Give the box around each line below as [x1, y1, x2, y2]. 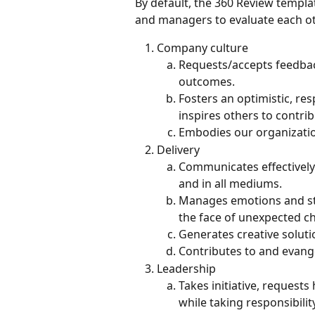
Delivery [157, 141, 200, 157]
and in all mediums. [179, 175, 282, 191]
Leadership [157, 260, 216, 276]
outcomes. [179, 74, 235, 90]
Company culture [157, 39, 248, 56]
